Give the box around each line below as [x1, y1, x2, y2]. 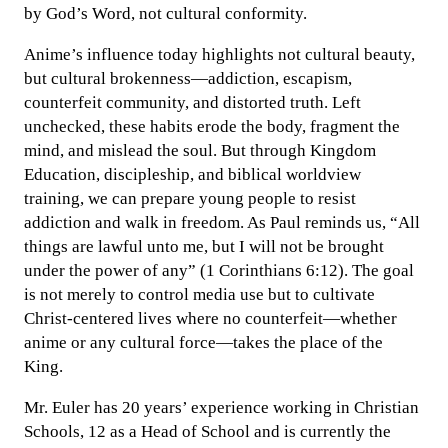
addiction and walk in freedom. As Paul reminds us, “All [24, 213, 420, 232]
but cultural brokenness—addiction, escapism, [24, 69, 352, 88]
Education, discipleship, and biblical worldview [24, 165, 361, 184]
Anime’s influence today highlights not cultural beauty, [24, 45, 415, 64]
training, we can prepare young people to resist [24, 189, 356, 208]
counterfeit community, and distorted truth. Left [24, 93, 361, 112]
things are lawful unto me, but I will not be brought [24, 237, 384, 256]
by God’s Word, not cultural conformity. [24, 4, 311, 23]
